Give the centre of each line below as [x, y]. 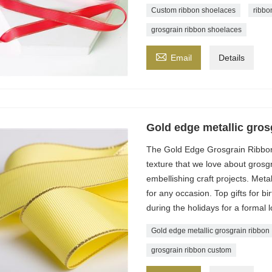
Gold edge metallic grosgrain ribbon [210, 231]
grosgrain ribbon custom [191, 250]
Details [231, 58]
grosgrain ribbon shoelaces [196, 30]
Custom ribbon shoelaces [193, 11]
